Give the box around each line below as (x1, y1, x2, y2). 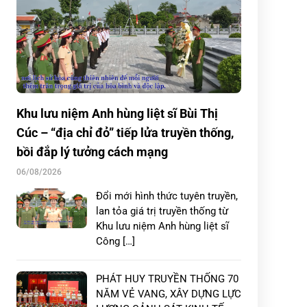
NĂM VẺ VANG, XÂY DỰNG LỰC (96, 288, 241, 300)
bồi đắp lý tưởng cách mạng (16, 145, 168, 159)
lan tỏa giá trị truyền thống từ (96, 205, 228, 217)
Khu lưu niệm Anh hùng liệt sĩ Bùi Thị (16, 106, 218, 121)
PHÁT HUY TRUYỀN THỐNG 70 (96, 273, 238, 285)
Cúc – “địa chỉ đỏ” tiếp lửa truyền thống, (16, 125, 234, 140)
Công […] (96, 235, 135, 247)
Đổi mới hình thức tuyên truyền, (96, 190, 238, 202)
